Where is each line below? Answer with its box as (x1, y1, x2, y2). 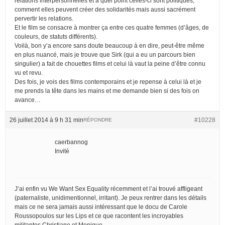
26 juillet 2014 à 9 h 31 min (10, 116, 83, 124)
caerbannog (55, 138, 88, 146)
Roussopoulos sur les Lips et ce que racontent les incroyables (15, 212, 183, 219)
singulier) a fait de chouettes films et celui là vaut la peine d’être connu (15, 60, 205, 67)
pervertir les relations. (15, 15, 73, 22)
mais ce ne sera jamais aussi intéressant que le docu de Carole (15, 203, 187, 210)
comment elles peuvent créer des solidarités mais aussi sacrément (15, 6, 195, 13)
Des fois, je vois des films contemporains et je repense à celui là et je (15, 78, 201, 85)
